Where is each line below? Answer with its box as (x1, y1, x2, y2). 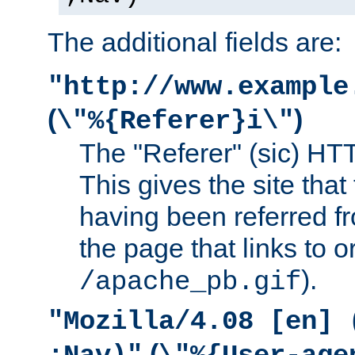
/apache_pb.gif (79, 266, 301, 297)
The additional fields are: (48, 26, 342, 57)
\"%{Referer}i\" (56, 105, 294, 136)
